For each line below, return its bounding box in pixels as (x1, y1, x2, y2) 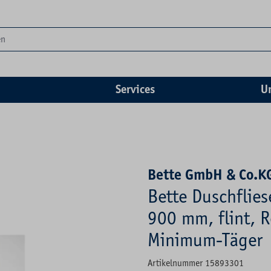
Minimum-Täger (148, 229, 263, 251)
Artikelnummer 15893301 (148, 257, 244, 269)
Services (116, 82, 155, 97)
